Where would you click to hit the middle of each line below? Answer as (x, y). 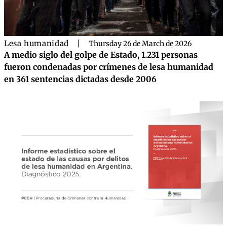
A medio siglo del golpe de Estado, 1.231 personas (101, 55)
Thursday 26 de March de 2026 (140, 44)
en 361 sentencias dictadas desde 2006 (80, 79)
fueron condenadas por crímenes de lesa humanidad (109, 67)
